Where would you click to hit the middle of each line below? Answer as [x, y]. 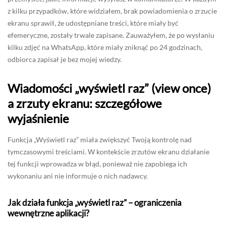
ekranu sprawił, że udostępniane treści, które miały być [93, 23]
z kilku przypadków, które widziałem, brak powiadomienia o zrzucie [112, 11]
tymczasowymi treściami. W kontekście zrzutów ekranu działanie [108, 152]
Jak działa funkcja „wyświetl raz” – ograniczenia [95, 203]
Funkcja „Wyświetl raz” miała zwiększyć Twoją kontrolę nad [100, 140]
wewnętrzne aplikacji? [48, 213]
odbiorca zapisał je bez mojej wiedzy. [65, 60]
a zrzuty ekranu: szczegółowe [85, 103]
